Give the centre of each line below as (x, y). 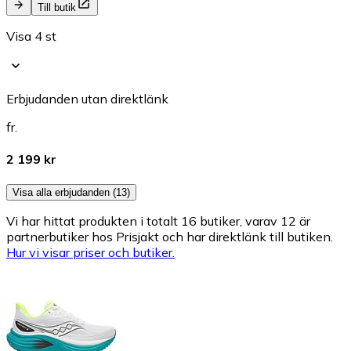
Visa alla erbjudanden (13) (71, 193)
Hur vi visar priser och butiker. (90, 253)
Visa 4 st (31, 36)
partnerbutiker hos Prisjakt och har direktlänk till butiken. (170, 237)
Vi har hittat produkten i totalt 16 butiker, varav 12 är (158, 221)
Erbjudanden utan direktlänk (87, 98)
